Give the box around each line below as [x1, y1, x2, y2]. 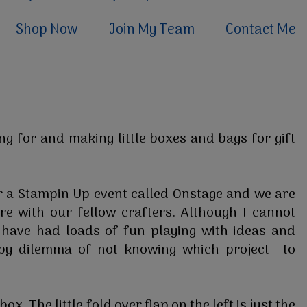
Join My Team [109, 19, 195, 41]
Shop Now [16, 19, 78, 41]
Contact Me [225, 19, 296, 41]
